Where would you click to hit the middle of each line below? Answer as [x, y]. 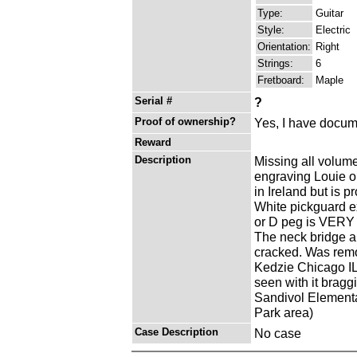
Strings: [275, 64]
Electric [333, 30]
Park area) [284, 313]
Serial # [153, 101]
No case [278, 333]
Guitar [330, 14]
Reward [153, 143]
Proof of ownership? [185, 122]
